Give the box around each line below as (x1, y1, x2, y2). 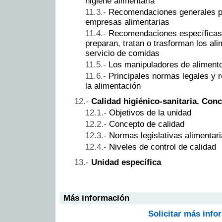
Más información (63, 193, 129, 203)
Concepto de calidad (109, 119, 184, 129)
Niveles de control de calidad (109, 142, 216, 152)
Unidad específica (91, 158, 161, 167)
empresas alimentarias (85, 17, 169, 27)
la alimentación (85, 81, 141, 91)
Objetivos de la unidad (109, 108, 191, 118)
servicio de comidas (85, 49, 160, 58)
